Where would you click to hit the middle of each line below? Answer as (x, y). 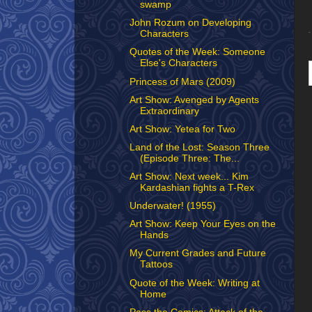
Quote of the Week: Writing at (194, 283)
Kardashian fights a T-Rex (197, 188)
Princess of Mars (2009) (182, 81)
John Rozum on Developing (190, 23)
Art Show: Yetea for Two (182, 129)
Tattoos (156, 265)
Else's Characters (178, 63)
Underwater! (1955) (172, 206)
